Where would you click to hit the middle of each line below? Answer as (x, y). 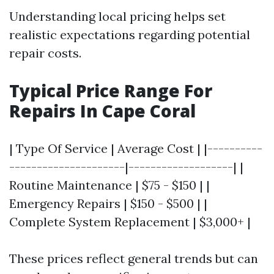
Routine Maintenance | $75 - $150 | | (109, 185)
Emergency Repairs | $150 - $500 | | (108, 204)
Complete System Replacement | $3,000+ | (130, 222)
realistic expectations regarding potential (130, 35)
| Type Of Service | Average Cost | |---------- (136, 149)
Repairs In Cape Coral (102, 111)
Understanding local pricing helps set (117, 17)
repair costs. (45, 53)
